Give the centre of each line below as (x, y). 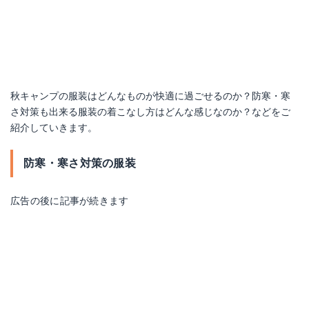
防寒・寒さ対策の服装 (80, 163)
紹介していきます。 (54, 128)
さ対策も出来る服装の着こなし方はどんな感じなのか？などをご (150, 112)
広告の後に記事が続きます (70, 201)
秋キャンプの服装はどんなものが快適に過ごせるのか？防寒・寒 (150, 96)
